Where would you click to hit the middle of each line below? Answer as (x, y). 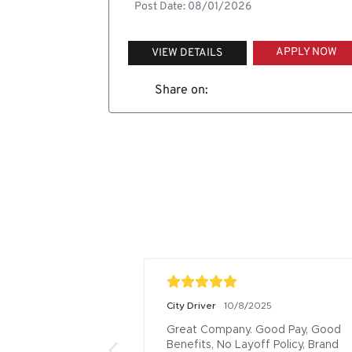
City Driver (191, 306)
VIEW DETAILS (187, 53)
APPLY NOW (306, 53)
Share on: (181, 91)
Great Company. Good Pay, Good (254, 330)
